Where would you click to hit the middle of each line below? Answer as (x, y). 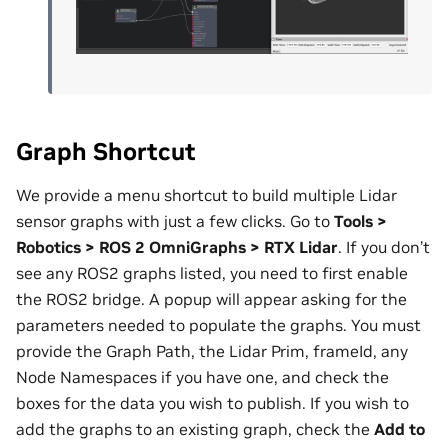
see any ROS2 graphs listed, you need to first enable (212, 272)
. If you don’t (384, 246)
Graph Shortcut (106, 152)
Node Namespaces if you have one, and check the (202, 376)
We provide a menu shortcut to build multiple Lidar (206, 194)
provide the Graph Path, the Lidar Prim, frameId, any (212, 350)
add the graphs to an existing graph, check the (195, 428)
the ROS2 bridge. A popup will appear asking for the (211, 298)
